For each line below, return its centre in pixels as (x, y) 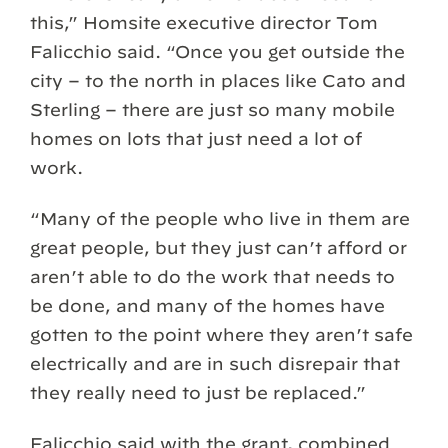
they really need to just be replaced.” (198, 393)
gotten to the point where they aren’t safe (221, 335)
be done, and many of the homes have (207, 306)
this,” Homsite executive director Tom (204, 22)
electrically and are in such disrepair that (215, 364)
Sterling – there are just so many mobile (212, 109)
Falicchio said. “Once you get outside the (217, 51)
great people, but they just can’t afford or (218, 248)
